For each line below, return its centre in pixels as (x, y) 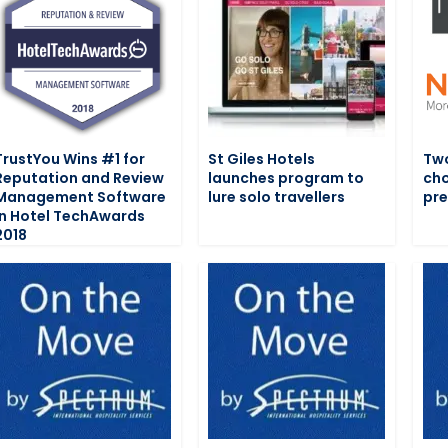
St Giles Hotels (262, 158)
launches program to (286, 177)
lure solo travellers (277, 196)
